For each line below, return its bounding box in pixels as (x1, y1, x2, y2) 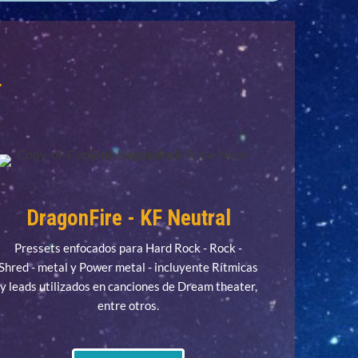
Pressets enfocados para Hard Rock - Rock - (14, 241, 243, 256)
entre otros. (97, 298, 160, 313)
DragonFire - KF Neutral (26, 205, 231, 232)
